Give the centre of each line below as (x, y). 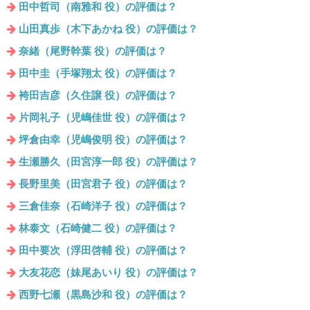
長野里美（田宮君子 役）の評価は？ (103, 184)
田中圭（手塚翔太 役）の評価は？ (98, 73)
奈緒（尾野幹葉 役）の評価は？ (93, 51)
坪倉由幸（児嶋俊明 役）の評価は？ (103, 140)
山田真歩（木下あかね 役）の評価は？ (108, 29)
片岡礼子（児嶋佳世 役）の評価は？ (103, 118)
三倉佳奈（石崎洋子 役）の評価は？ (103, 206)
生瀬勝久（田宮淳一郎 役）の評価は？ (108, 162)
